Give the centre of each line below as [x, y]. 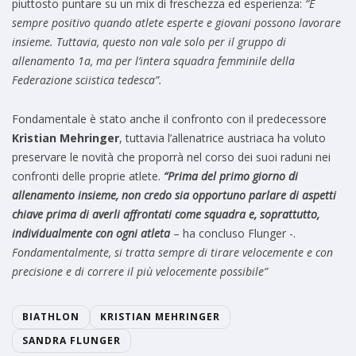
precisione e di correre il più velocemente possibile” [140, 271]
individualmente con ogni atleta [91, 233]
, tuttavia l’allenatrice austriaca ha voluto [222, 137]
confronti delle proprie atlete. [88, 176]
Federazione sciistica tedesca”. [87, 79]
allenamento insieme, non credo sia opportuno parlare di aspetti [174, 195]
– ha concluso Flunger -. [233, 233]
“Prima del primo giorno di [231, 176]
